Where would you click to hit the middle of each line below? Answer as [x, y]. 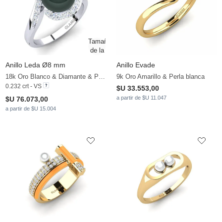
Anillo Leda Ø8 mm [35, 65]
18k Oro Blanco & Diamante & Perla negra [102, 77]
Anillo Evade [136, 65]
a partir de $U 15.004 [31, 109]
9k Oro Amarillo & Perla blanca [161, 77]
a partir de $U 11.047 [141, 98]
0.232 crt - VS [24, 86]
